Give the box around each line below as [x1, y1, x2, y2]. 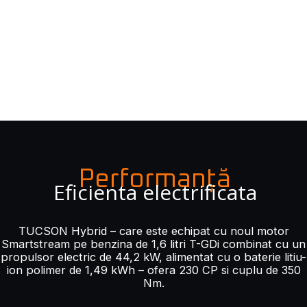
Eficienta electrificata [53, 177, 257, 206]
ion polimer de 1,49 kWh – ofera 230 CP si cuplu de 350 [6, 262, 301, 277]
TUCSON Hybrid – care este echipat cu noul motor [18, 223, 289, 238]
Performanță [78, 166, 231, 193]
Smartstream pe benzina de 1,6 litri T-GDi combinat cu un [1, 236, 306, 251]
